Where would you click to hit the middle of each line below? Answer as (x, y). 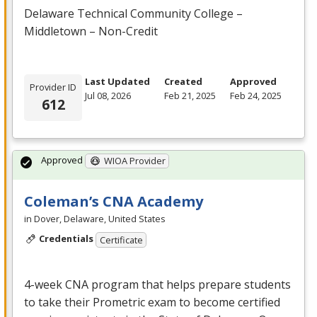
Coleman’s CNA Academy (114, 202)
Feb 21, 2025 (190, 96)
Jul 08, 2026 (108, 96)
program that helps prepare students (190, 285)
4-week (45, 285)
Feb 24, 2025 (256, 96)
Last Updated (117, 82)
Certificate (121, 240)
